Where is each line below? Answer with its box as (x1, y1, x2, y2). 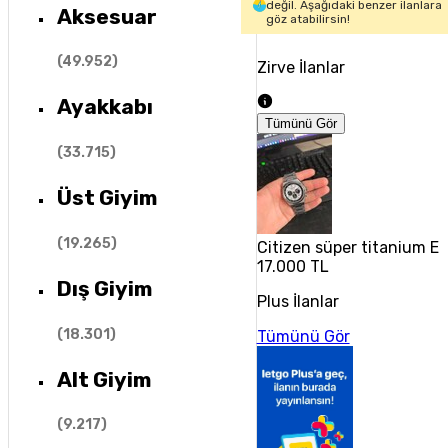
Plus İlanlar (256, 292, 339, 311)
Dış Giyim (56, 276, 152, 302)
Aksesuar (56, 3, 157, 29)
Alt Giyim (56, 366, 151, 392)
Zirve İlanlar (256, 58, 345, 77)
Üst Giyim (56, 185, 157, 211)
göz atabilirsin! (266, 12, 351, 26)
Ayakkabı (56, 94, 153, 120)
